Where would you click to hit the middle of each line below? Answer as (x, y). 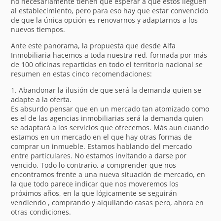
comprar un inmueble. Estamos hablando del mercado (102, 146)
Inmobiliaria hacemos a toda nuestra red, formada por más (109, 55)
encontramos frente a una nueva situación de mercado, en (108, 174)
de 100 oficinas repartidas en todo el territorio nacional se (107, 64)
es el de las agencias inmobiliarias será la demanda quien (107, 118)
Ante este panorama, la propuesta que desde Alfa (93, 45)
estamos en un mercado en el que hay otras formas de (102, 137)
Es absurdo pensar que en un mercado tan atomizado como (110, 109)
